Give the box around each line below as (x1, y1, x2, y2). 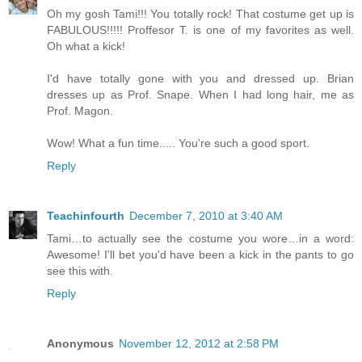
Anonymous (47, 337, 114, 351)
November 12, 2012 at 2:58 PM (119, 337, 279, 351)
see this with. (47, 264, 113, 278)
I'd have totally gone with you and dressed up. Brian (47, 72, 354, 86)
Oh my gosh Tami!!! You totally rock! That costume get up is (47, 7, 354, 21)
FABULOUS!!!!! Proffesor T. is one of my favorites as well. (47, 23, 354, 37)
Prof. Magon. (47, 104, 113, 118)
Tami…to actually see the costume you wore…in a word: (47, 232, 354, 246)
